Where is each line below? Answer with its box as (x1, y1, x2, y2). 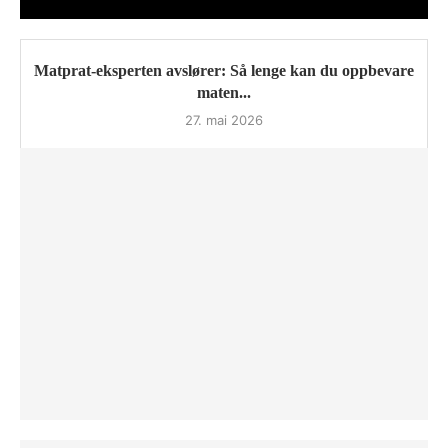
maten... (197, 84, 251, 102)
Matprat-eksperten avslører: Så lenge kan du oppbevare (34, 62, 414, 80)
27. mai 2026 (185, 112, 263, 129)
